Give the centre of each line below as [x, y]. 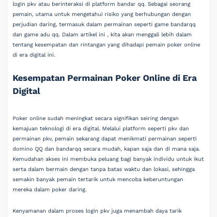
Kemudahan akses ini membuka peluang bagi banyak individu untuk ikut [108, 159]
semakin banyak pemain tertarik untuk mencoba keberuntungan [98, 180]
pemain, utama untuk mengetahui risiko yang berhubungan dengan [102, 14]
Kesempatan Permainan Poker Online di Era [105, 77]
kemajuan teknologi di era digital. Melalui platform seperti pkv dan [101, 129]
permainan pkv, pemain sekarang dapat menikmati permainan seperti [105, 139]
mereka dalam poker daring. [50, 190]
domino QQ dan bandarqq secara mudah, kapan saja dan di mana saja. [107, 149]
